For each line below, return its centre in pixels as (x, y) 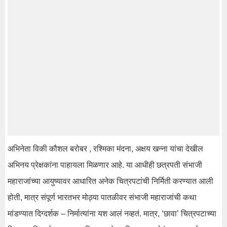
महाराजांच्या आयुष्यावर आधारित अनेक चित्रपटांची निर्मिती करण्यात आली (110, 181)
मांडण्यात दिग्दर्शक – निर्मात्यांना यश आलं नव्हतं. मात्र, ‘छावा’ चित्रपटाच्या (112, 213)
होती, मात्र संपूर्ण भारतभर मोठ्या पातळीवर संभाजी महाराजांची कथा (102, 197)
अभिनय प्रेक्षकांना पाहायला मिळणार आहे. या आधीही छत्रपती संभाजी (105, 165)
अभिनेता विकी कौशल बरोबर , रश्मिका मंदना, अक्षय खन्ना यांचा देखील (105, 148)
